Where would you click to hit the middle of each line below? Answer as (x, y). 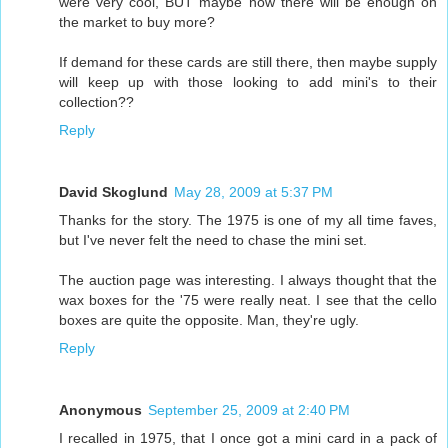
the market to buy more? (137, 22)
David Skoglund (113, 192)
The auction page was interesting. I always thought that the (248, 280)
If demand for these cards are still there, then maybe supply (248, 62)
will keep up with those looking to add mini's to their (248, 82)
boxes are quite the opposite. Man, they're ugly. (209, 320)
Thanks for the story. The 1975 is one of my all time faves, (248, 220)
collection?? (96, 102)
